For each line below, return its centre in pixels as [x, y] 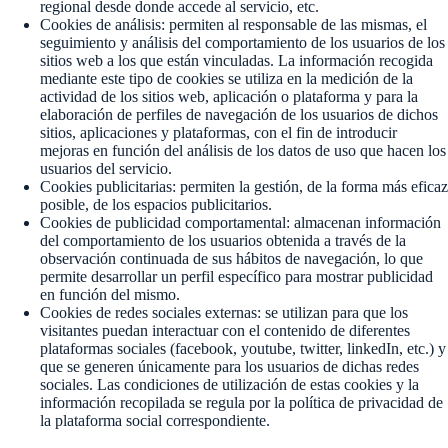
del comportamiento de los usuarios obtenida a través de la [223, 240]
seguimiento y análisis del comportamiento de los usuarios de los [242, 42]
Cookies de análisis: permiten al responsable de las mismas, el [233, 24]
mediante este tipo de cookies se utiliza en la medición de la [226, 78]
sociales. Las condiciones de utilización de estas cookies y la [229, 384]
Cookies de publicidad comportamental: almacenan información [240, 222]
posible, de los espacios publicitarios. [156, 204]
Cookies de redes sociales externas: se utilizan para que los [224, 312]
